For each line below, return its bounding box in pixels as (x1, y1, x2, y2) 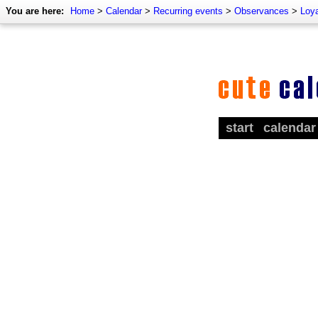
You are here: (6, 6, 64, 16)
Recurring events (153, 6, 223, 16)
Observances (234, 6, 289, 16)
